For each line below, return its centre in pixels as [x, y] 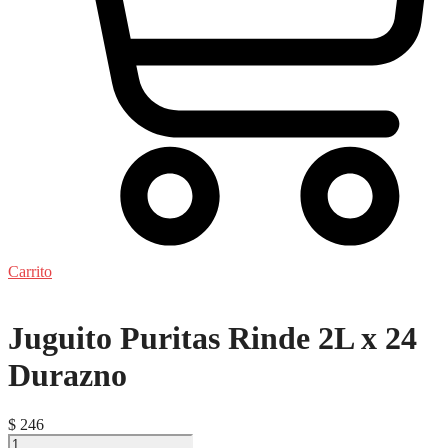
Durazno [67, 375]
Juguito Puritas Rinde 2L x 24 [212, 338]
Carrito [30, 271]
